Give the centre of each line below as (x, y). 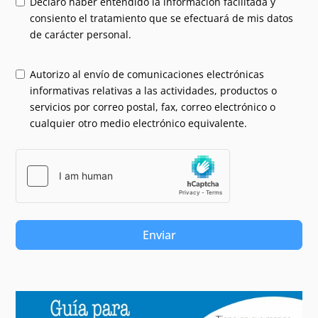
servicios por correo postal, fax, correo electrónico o (153, 106)
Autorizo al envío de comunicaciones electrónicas (147, 74)
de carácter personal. (81, 34)
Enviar (159, 235)
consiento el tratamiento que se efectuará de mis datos (162, 18)
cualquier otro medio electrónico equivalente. (139, 123)
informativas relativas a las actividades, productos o (154, 90)
